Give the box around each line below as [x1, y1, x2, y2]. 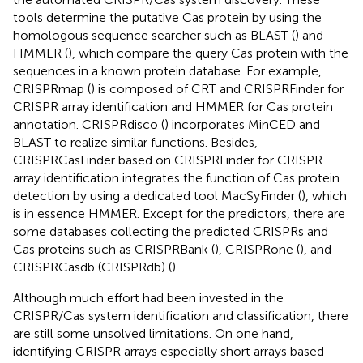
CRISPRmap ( [13, 80, 91, 96]
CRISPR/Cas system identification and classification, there [13, 307, 348, 323]
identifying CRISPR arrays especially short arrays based [13, 343, 324, 359]
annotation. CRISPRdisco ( [13, 116, 164, 132]
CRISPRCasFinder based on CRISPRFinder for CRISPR [13, 152, 322, 168]
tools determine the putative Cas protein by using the [13, 9, 322, 25]
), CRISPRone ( [215, 241, 300, 257]
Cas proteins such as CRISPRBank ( [13, 241, 215, 257]
